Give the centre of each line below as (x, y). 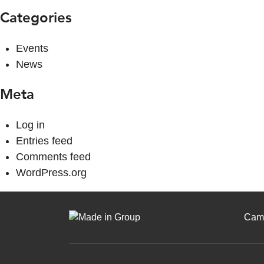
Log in (30, 125)
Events (32, 49)
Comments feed (53, 157)
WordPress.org (51, 173)
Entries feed (44, 141)
